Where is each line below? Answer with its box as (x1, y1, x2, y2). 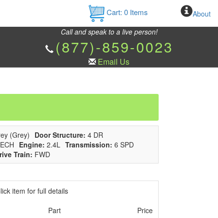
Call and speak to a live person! (60, 27, 158, 36)
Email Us (98, 56, 129, 67)
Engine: (19, 140, 45, 149)
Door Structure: (34, 130, 86, 140)
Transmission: (65, 140, 112, 149)
